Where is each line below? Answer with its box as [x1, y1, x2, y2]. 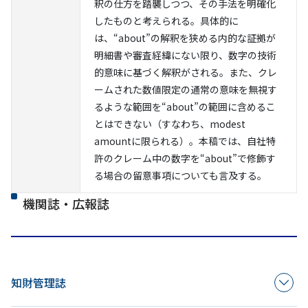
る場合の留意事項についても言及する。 [94, 168, 267, 182]
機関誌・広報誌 [23, 195, 109, 212]
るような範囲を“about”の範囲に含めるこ [94, 100, 276, 113]
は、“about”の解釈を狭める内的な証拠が [94, 31, 276, 45]
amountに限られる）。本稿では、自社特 [94, 134, 276, 148]
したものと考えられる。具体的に [94, 14, 239, 27]
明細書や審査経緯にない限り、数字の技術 [94, 48, 276, 62]
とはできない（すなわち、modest [94, 117, 245, 131]
